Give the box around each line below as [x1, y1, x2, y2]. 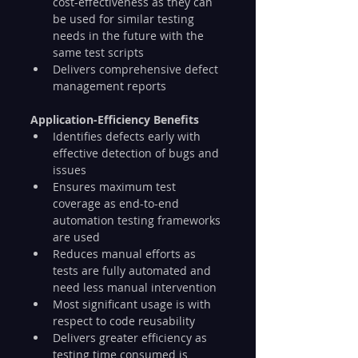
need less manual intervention [53, 279, 217, 295]
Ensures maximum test [53, 178, 179, 194]
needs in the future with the [53, 27, 207, 43]
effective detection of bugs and [53, 145, 222, 161]
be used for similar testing [53, 10, 197, 26]
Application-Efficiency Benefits [30, 111, 199, 127]
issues [53, 161, 86, 177]
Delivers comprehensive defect [53, 61, 221, 77]
